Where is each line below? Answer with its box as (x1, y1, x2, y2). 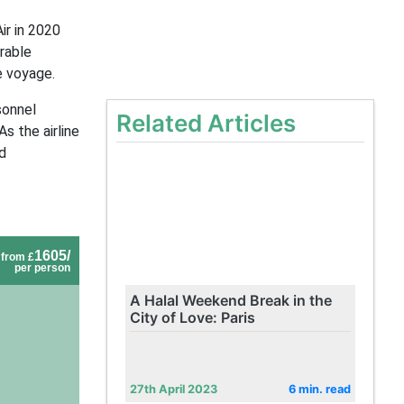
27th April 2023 (129, 382, 217, 396)
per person (14, 262, 70, 274)
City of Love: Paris (129, 308, 255, 326)
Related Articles (115, 109, 296, 137)
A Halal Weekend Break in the (129, 291, 332, 309)
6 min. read (288, 382, 351, 396)
